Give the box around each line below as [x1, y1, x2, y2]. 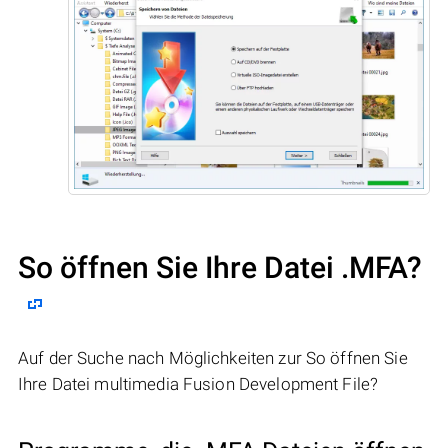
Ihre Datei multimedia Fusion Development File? [18, 373, 379, 394]
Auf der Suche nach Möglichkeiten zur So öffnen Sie [18, 347, 408, 368]
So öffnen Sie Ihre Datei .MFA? [18, 249, 422, 285]
